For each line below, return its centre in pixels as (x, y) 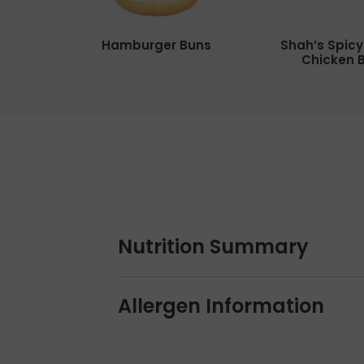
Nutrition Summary (214, 246)
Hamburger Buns (156, 45)
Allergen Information (221, 305)
